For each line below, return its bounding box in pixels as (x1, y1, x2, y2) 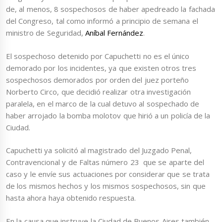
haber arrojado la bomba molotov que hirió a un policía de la (6, 110, 211, 120)
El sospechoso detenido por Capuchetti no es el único (6, 51, 190, 61)
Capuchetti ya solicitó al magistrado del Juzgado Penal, (6, 145, 192, 156)
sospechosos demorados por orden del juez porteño (6, 74, 189, 85)
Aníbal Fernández (85, 28, 144, 38)
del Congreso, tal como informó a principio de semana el (6, 16, 198, 26)
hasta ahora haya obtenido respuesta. (6, 193, 136, 203)
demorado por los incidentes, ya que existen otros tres (6, 62, 197, 73)
